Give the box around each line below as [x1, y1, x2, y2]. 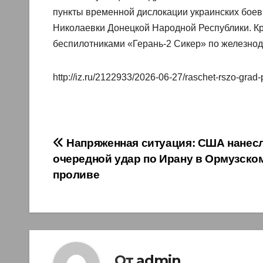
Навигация [52, 135, 154, 159]
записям [52, 183, 131, 207]
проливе [53, 168, 100, 181]
